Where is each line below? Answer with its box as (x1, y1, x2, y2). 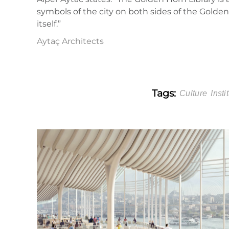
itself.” (37, 19, 61, 29)
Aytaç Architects (37, 36, 104, 46)
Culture (179, 88, 208, 98)
